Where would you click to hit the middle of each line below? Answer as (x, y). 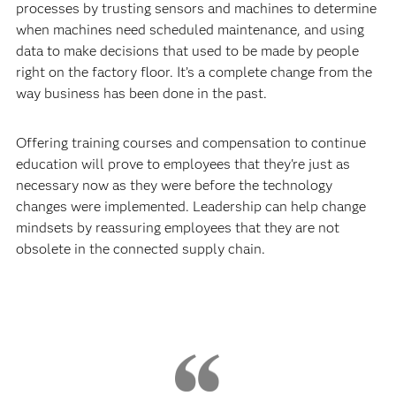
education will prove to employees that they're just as (183, 164)
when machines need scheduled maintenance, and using (190, 29)
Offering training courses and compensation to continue (190, 142)
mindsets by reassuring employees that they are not (177, 227)
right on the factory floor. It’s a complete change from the (194, 72)
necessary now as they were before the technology (174, 185)
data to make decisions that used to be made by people (187, 50)
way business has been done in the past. (141, 93)
